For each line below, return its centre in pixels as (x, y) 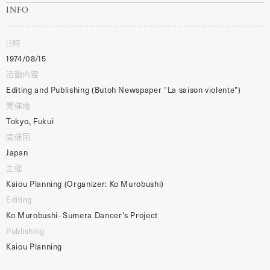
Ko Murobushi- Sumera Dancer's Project (82, 215)
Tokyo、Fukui (30, 121)
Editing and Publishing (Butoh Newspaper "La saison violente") (124, 89)
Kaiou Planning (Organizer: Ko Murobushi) (85, 183)
